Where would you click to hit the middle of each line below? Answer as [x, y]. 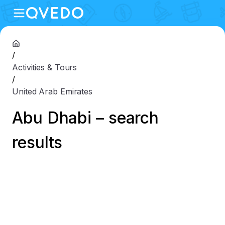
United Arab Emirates [52, 91]
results [37, 142]
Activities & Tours [45, 67]
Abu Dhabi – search [86, 118]
